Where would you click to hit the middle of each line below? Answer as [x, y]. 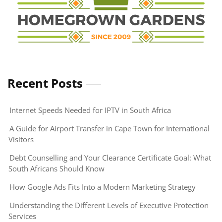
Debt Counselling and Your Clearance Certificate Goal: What [110, 157]
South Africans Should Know [56, 168]
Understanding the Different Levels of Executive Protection [109, 205]
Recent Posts [45, 83]
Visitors [21, 139]
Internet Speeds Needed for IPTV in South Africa [90, 110]
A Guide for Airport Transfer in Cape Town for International [110, 128]
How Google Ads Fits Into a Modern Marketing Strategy [103, 187]
